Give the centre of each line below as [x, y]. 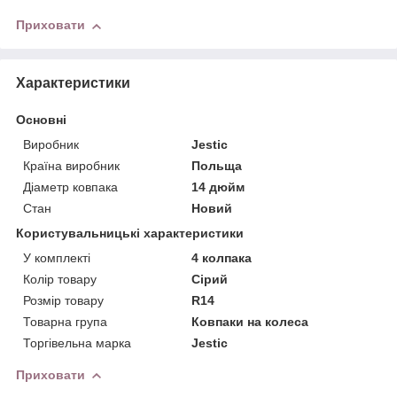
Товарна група [65, 321]
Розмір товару [63, 300]
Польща [217, 165]
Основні [41, 119]
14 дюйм [218, 187]
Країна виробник [71, 165]
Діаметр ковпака [70, 187]
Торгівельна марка [77, 343]
